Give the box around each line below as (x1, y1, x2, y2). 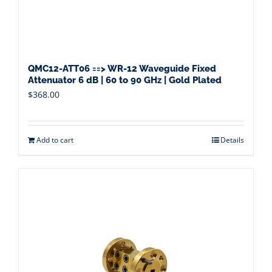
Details (220, 135, 244, 145)
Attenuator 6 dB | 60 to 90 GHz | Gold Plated (28, 75, 222, 86)
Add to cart (36, 135, 73, 145)
